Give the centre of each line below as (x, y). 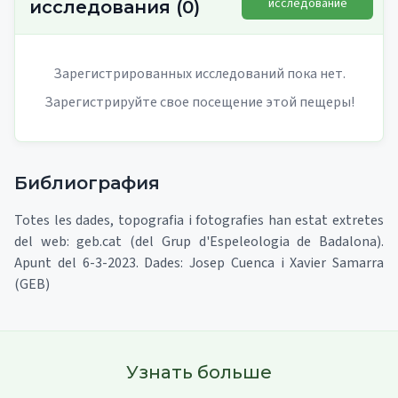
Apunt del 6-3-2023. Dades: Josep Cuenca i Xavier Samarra (199, 263)
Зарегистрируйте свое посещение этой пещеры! (199, 102)
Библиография (87, 183)
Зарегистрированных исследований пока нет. (199, 73)
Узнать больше (199, 372)
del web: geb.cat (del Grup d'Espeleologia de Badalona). (199, 241)
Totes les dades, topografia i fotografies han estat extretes (199, 220)
